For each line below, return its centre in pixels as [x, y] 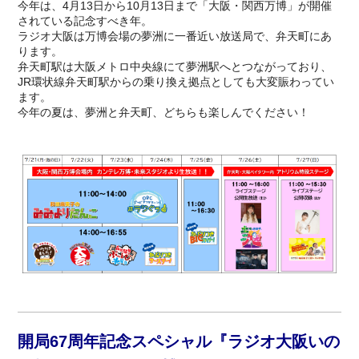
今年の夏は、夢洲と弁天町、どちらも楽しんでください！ [164, 112]
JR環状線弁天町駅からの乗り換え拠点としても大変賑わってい [176, 82]
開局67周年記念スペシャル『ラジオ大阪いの [179, 342]
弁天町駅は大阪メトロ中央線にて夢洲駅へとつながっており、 [175, 67]
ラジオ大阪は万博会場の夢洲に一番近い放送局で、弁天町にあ [175, 36]
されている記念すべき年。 [85, 21]
